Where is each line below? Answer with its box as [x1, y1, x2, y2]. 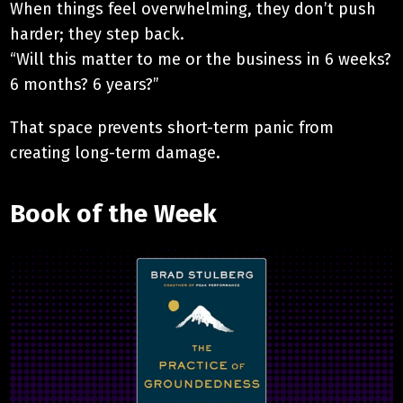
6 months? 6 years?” [10, 74, 160, 94]
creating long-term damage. [10, 142, 221, 163]
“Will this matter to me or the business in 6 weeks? [10, 49, 392, 69]
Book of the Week [10, 198, 218, 228]
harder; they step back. [10, 23, 185, 44]
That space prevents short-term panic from [10, 117, 335, 138]
